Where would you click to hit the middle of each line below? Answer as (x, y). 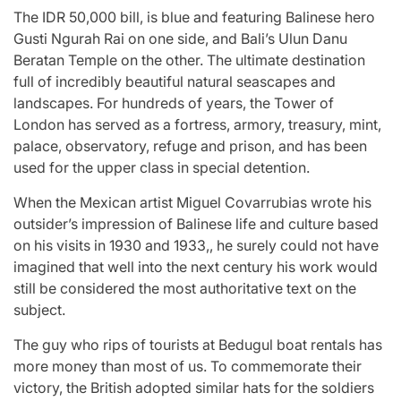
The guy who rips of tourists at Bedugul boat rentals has (198, 344)
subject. (39, 309)
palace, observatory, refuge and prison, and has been (190, 145)
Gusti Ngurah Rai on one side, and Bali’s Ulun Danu (180, 38)
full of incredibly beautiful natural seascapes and (175, 81)
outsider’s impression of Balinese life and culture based (196, 223)
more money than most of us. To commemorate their (188, 366)
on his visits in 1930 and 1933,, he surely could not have (196, 245)
